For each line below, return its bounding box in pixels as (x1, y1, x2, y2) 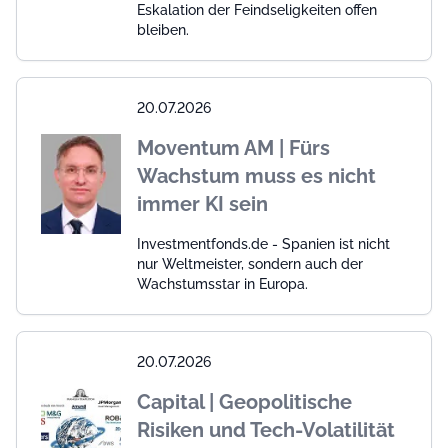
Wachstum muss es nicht (137, 163, 376, 188)
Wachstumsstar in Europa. (137, 275, 308, 292)
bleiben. (137, 21, 189, 38)
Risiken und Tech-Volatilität (137, 417, 395, 442)
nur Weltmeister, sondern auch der (137, 255, 363, 272)
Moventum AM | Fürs (137, 135, 330, 160)
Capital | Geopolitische (137, 389, 352, 414)
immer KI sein (137, 191, 268, 216)
